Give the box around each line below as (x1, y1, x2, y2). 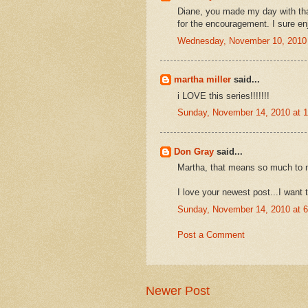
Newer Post (146, 284, 210, 298)
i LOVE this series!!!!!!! (177, 90, 269, 101)
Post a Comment (177, 229, 245, 240)
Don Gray (174, 146, 214, 157)
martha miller (174, 74, 231, 85)
